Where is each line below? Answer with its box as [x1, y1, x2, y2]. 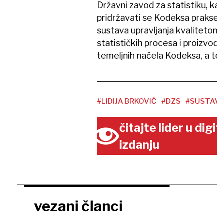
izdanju [119, 138, 160, 152]
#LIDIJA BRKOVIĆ [96, 97, 156, 106]
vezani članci [33, 197, 123, 215]
